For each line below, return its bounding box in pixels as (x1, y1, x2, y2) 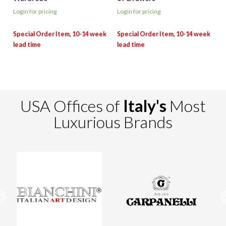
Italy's (123, 96, 166, 116)
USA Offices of (20, 96, 123, 116)
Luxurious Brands (53, 112, 173, 132)
